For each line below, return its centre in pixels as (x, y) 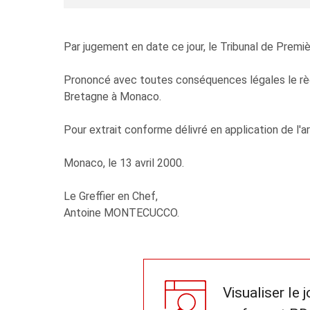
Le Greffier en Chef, (111, 196)
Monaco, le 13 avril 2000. (124, 163)
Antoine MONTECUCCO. (121, 213)
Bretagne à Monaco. (112, 97)
